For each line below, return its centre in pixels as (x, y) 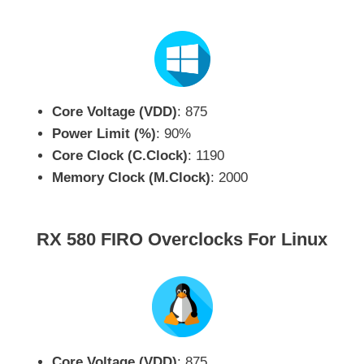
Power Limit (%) (104, 133)
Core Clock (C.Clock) (120, 155)
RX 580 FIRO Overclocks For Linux (182, 240)
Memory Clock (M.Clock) (131, 177)
